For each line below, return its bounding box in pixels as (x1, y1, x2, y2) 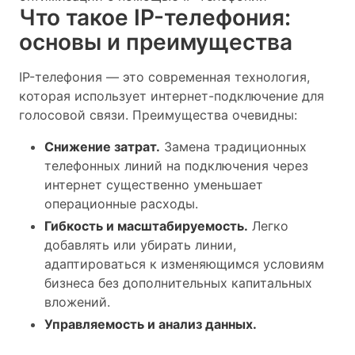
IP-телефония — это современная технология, (19, 68, 310, 85)
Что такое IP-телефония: (19, 4, 291, 31)
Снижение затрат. (44, 138, 160, 155)
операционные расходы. (44, 195, 198, 212)
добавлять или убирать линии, (44, 236, 236, 253)
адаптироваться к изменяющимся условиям (44, 255, 324, 272)
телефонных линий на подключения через (44, 157, 308, 174)
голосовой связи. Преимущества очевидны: (19, 106, 297, 123)
